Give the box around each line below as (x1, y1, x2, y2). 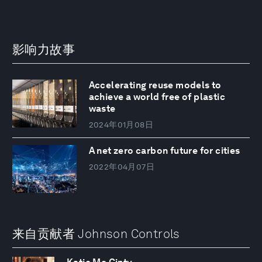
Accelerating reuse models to (88, 80, 222, 91)
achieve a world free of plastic (88, 91, 226, 103)
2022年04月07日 (88, 162, 155, 172)
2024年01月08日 (88, 120, 154, 130)
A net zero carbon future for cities (88, 145, 240, 157)
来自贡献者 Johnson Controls (12, 226, 180, 241)
